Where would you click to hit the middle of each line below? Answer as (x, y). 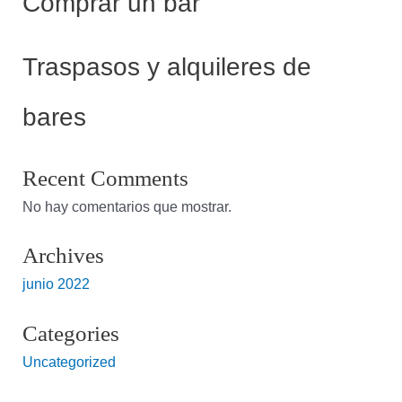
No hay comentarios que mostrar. (127, 206)
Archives (64, 256)
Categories (71, 333)
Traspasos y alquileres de (167, 67)
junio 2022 (57, 284)
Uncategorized (70, 361)
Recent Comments (106, 178)
